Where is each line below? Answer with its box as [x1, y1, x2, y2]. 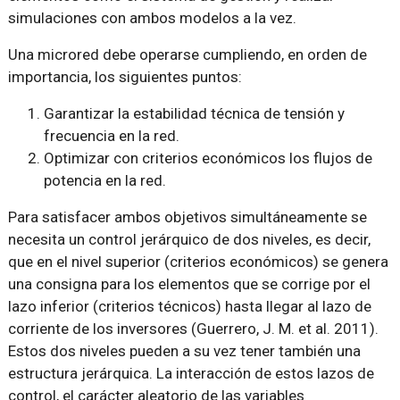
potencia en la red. [43, 171, 166, 190]
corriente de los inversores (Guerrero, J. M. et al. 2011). [7, 320, 379, 338]
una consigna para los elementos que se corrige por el [7, 275, 371, 294]
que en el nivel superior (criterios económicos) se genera [7, 253, 388, 271]
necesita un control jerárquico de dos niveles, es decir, [7, 230, 371, 249]
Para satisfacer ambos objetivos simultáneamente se [7, 208, 367, 227]
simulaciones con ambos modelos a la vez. [7, 9, 296, 28]
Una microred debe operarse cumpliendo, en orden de [7, 46, 367, 64]
